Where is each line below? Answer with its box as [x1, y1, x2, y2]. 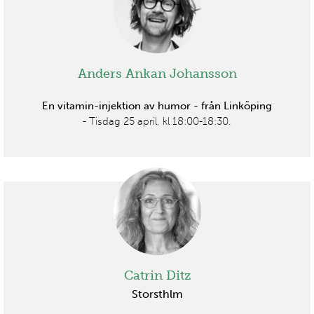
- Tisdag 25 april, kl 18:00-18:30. [83, 115, 231, 128]
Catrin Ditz [123, 268, 191, 284]
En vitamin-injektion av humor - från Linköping [42, 100, 272, 113]
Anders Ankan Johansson [77, 66, 237, 82]
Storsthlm [131, 287, 183, 301]
